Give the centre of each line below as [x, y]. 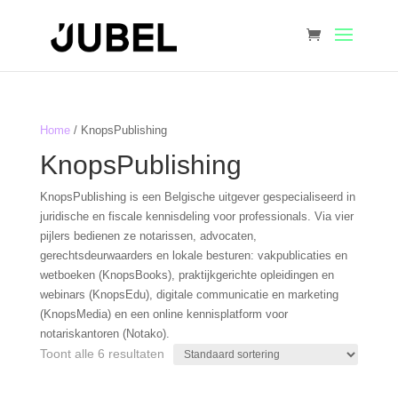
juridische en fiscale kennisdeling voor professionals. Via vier [196, 216]
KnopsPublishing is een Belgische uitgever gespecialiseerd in [197, 197]
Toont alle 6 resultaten [102, 354]
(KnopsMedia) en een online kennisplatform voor [163, 314]
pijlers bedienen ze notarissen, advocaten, [148, 236]
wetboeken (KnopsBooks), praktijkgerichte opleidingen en [187, 275]
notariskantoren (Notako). [104, 334]
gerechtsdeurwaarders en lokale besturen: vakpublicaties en [193, 255]
